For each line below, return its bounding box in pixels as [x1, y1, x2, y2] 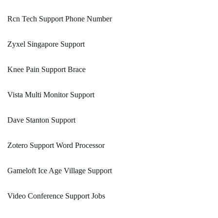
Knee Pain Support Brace [7, 65, 86, 74]
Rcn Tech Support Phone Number [7, 15, 112, 23]
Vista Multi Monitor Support [7, 91, 94, 99]
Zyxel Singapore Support [7, 40, 85, 49]
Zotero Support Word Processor [7, 141, 105, 150]
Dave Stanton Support [7, 116, 75, 125]
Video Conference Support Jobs [7, 192, 105, 200]
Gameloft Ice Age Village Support [7, 166, 112, 175]
